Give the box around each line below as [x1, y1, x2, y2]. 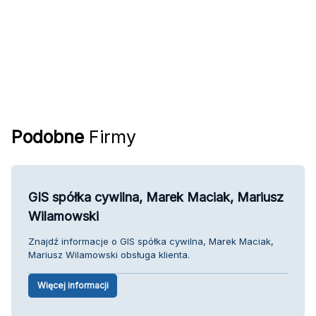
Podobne [11, 126, 84, 147]
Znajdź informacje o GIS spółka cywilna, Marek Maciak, [28, 235, 274, 247]
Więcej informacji [37, 279, 109, 291]
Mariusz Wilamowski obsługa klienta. [28, 248, 190, 260]
